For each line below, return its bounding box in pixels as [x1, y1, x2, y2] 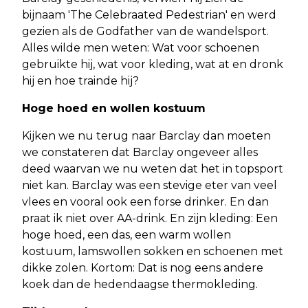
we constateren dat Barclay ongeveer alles [22, 146, 258, 159]
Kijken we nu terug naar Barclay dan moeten [22, 129, 271, 143]
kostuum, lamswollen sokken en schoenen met [22, 245, 283, 258]
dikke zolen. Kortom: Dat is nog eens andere [22, 261, 263, 275]
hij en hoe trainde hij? [22, 74, 139, 88]
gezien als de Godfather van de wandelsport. [22, 25, 269, 38]
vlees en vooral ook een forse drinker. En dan [22, 195, 269, 209]
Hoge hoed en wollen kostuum [22, 102, 206, 115]
